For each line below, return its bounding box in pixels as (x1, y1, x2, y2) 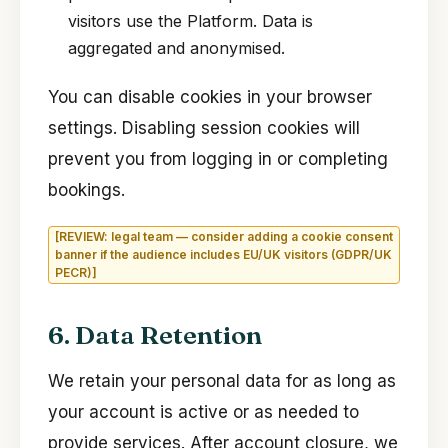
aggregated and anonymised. (68, 38, 285, 59)
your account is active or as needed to (48, 402, 359, 423)
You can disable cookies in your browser (48, 87, 372, 108)
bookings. (48, 180, 125, 201)
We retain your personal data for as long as (48, 371, 396, 392)
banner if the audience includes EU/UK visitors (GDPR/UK (55, 247, 392, 263)
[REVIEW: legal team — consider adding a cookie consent (55, 229, 393, 245)
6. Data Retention (48, 319, 262, 352)
